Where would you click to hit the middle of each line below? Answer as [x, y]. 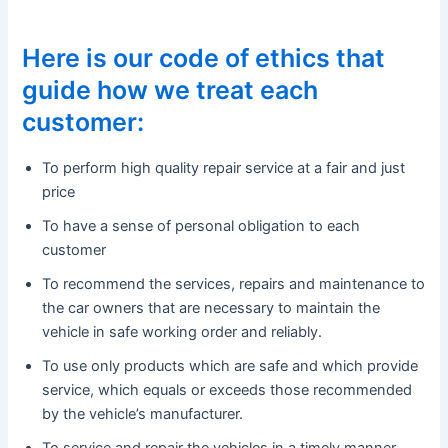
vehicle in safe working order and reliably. [182, 331]
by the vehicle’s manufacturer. [143, 413]
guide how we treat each [170, 90]
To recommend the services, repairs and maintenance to [234, 283]
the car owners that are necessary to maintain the [211, 307]
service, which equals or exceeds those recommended [227, 389]
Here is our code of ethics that [204, 58]
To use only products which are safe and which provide [230, 365]
